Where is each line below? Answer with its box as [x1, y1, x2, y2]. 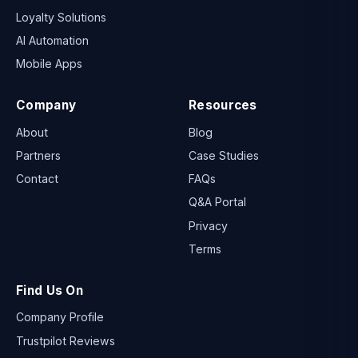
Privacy [189, 218, 228, 233]
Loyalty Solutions [16, 10, 106, 24]
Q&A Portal [189, 195, 246, 209]
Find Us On [16, 282, 84, 298]
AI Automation [16, 34, 89, 48]
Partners [16, 149, 61, 163]
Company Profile [16, 310, 104, 324]
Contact [16, 172, 58, 186]
